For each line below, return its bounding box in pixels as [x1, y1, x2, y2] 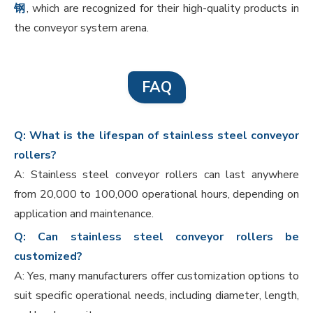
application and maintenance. [14, 206, 154, 222]
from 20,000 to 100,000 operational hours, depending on [14, 187, 299, 203]
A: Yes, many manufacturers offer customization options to [14, 268, 299, 284]
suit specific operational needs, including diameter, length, [14, 288, 299, 304]
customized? [14, 249, 82, 265]
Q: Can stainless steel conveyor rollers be [14, 229, 299, 245]
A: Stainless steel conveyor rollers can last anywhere [14, 167, 299, 183]
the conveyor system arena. [14, 20, 149, 36]
